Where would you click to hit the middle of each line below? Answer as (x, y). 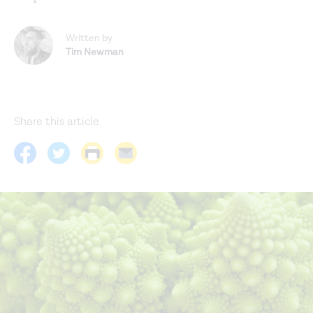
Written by (89, 39)
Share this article (57, 122)
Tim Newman (95, 53)
